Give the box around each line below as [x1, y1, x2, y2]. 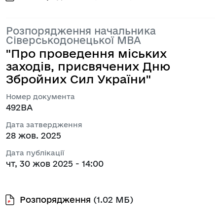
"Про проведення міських [6, 46, 167, 60]
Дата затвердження [6, 120, 82, 129]
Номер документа [6, 92, 75, 101]
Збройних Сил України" [6, 72, 151, 85]
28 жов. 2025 [6, 130, 61, 140]
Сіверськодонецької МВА [6, 34, 141, 46]
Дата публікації [6, 148, 64, 157]
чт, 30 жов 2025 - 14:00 [6, 158, 104, 168]
